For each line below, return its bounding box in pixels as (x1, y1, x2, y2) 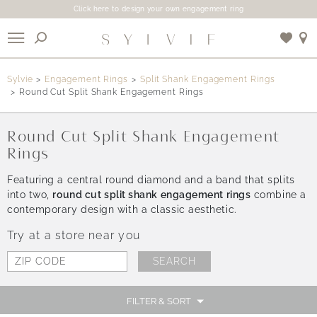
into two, (7, 188, 53, 200)
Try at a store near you (7, 229, 140, 242)
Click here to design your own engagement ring (73, 5, 244, 13)
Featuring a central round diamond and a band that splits (7, 173, 295, 185)
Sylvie (7, 74, 33, 84)
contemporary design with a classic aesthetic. (7, 203, 237, 215)
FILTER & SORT (126, 296, 191, 306)
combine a (250, 188, 306, 200)
